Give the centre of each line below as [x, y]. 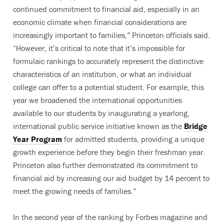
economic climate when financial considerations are [100, 22]
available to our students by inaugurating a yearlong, [101, 113]
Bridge [196, 126]
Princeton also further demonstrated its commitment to [105, 165]
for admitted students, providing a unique [133, 139]
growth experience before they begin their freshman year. [109, 152]
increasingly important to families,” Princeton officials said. [111, 35]
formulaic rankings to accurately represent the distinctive [108, 61]
